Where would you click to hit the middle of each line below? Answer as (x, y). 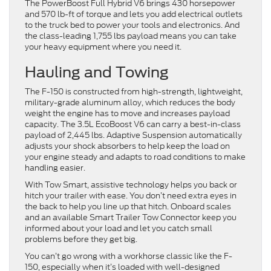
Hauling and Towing (97, 72)
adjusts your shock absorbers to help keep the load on (127, 146)
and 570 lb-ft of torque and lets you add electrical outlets (134, 14)
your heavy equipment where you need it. (103, 47)
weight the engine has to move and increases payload (127, 113)
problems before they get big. (81, 239)
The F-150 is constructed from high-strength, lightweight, (134, 91)
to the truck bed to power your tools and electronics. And (132, 25)
